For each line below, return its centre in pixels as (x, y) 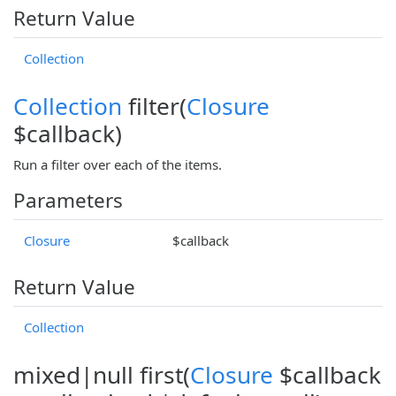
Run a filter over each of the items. (118, 164)
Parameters (68, 200)
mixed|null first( (102, 374)
